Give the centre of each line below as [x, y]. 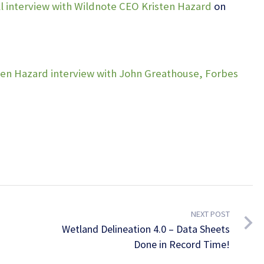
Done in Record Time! [181, 245]
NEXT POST [210, 214]
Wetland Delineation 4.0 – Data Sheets [146, 229]
